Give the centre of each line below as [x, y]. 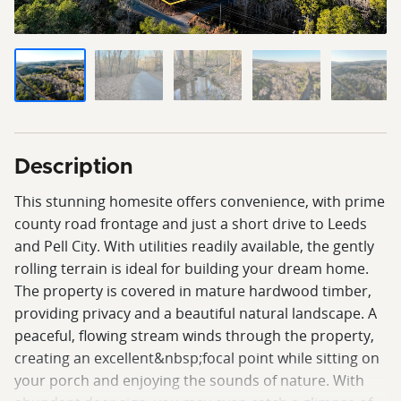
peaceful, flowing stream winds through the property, [194, 335]
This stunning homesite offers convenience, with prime [200, 201]
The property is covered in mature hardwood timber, [193, 290]
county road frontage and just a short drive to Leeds [191, 223]
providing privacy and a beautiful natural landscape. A [196, 313]
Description [73, 167]
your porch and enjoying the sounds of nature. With [189, 380]
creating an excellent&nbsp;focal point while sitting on [197, 358]
